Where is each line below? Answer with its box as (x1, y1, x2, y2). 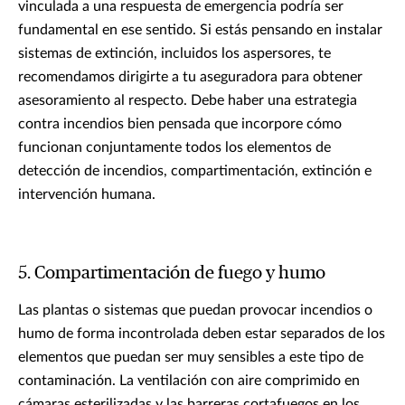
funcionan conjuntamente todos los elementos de (18, 139, 331, 155)
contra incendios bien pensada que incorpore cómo (18, 116, 342, 131)
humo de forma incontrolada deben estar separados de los (18, 325, 385, 341)
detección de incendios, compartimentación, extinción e (18, 163, 372, 178)
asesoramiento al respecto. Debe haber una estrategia (18, 92, 357, 108)
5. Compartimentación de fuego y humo (18, 263, 325, 282)
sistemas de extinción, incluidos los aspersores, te (18, 45, 331, 61)
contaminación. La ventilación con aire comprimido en (18, 372, 360, 388)
